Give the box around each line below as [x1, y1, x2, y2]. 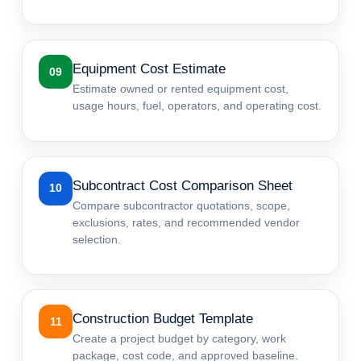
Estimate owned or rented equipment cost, [73, 82, 289, 96]
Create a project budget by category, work [73, 332, 287, 345]
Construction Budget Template [73, 311, 254, 326]
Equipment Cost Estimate [73, 61, 226, 77]
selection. [73, 232, 122, 246]
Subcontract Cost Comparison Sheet [73, 177, 293, 193]
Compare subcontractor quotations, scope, [73, 198, 291, 212]
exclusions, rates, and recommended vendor [73, 215, 301, 229]
